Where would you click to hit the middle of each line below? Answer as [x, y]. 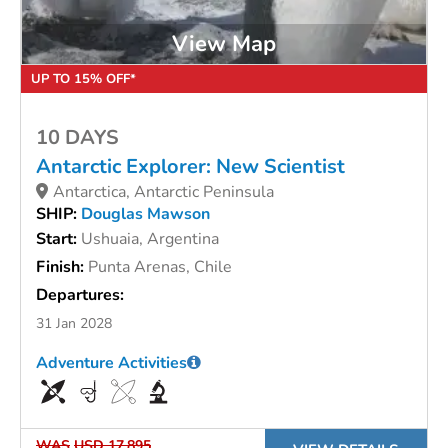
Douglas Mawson [145, 214]
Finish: [62, 267]
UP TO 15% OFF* [83, 79]
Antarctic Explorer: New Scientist [190, 167]
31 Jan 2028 [74, 324]
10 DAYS [77, 138]
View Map [224, 43]
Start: [58, 239]
